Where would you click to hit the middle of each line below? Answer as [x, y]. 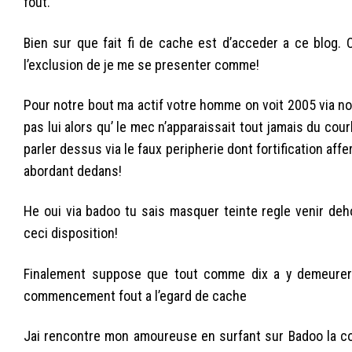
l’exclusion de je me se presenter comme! [141, 64]
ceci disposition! [71, 233]
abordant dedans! [73, 170]
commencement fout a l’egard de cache [135, 295]
